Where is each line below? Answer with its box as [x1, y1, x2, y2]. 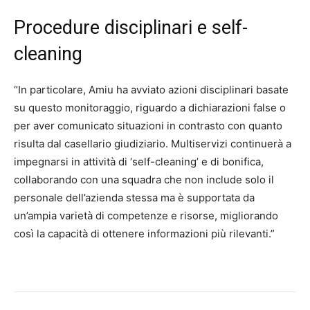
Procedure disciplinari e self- [14, 17, 248, 39]
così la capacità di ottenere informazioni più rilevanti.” [14, 227, 275, 241]
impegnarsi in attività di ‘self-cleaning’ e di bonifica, [14, 155, 264, 169]
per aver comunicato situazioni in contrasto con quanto [14, 119, 282, 133]
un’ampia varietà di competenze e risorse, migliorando [14, 209, 278, 223]
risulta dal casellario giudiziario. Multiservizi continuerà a [14, 137, 291, 151]
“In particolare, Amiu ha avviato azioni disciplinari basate [14, 83, 289, 97]
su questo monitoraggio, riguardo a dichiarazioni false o [14, 101, 286, 115]
